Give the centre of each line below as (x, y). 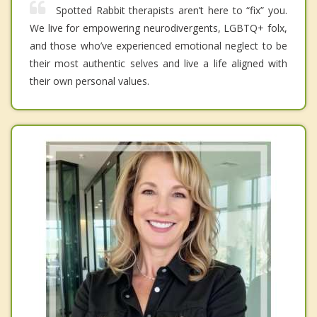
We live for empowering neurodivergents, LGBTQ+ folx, (158, 28)
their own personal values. (90, 81)
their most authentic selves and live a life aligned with (158, 64)
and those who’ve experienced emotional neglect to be (158, 46)
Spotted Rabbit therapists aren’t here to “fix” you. (172, 11)
